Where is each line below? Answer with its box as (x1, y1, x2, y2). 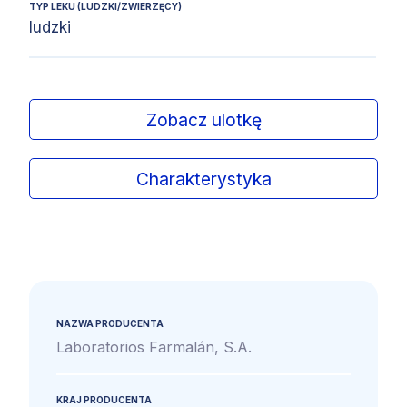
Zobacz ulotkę (145, 108, 262, 131)
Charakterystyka (135, 167, 272, 190)
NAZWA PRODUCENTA (56, 318, 164, 330)
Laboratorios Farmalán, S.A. (56, 338, 252, 357)
